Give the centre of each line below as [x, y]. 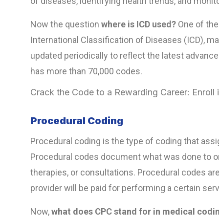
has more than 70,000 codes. [86, 71]
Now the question [66, 24]
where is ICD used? [139, 24]
